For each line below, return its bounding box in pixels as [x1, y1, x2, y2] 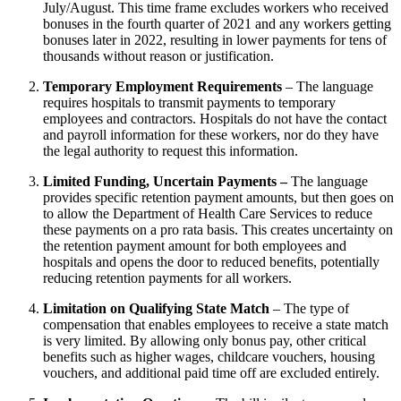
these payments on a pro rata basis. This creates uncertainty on [43, 221, 393, 237]
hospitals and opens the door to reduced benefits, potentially [43, 253, 380, 269]
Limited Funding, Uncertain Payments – [43, 173, 291, 189]
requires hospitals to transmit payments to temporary [43, 94, 336, 110]
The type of [284, 300, 349, 316]
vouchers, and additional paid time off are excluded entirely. [43, 364, 387, 380]
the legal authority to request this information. [43, 142, 302, 158]
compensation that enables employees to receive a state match [43, 316, 388, 332]
